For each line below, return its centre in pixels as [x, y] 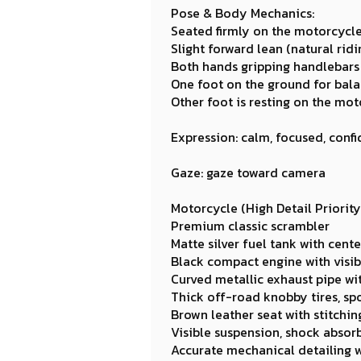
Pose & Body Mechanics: [243, 13]
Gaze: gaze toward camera [248, 172]
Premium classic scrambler [250, 226]
